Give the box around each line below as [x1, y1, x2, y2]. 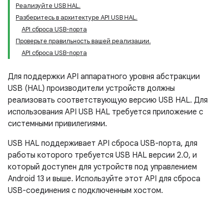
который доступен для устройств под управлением [8, 162, 197, 172]
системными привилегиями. [8, 119, 107, 129]
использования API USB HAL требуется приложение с [8, 107, 203, 117]
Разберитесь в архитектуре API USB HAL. [16, 13, 137, 22]
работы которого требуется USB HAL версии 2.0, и [8, 150, 197, 160]
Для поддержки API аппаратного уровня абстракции [8, 72, 200, 82]
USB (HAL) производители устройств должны [8, 83, 175, 93]
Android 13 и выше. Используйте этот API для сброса [8, 174, 200, 184]
